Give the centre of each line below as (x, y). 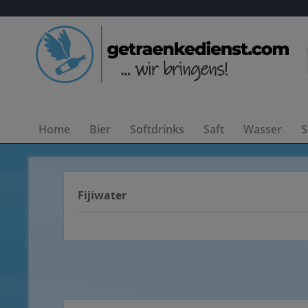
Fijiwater (102, 195)
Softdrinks (157, 129)
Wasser (263, 129)
